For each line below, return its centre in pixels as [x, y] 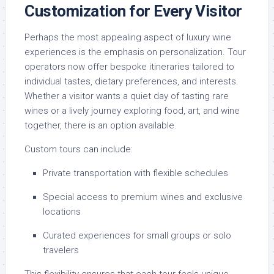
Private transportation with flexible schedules [135, 173]
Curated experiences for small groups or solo [137, 236]
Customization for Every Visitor [133, 11]
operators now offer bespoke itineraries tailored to [129, 67]
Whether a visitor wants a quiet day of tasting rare [127, 96]
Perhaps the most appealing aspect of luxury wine [128, 38]
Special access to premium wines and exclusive [143, 197]
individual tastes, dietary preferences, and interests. [131, 82]
